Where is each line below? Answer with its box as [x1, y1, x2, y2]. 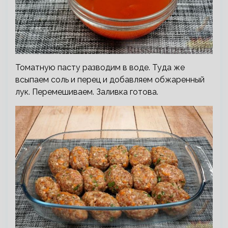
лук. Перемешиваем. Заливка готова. [15, 87, 158, 97]
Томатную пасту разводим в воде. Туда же [15, 62, 185, 72]
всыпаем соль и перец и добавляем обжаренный [15, 74, 205, 84]
